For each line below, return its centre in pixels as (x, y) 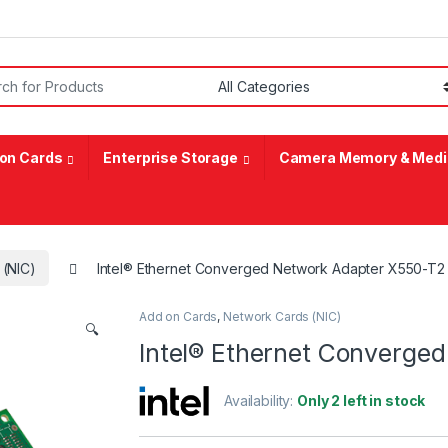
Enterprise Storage (170, 158)
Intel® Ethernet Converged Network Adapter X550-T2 (270, 268)
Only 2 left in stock (361, 401)
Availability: (261, 401)
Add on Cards (178, 317)
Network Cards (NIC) (282, 317)
